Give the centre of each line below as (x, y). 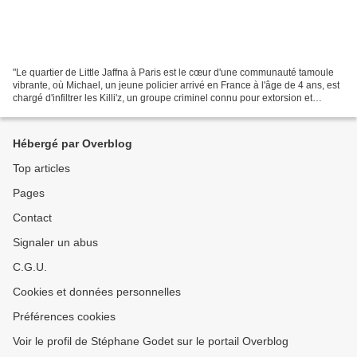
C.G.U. (30, 267)
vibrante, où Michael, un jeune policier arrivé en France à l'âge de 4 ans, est (176, 86)
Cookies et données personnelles (97, 292)
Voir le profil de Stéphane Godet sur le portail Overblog (151, 341)
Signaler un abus (55, 243)
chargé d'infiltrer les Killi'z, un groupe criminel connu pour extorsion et (163, 98)
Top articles (41, 169)
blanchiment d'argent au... (69, 111)
